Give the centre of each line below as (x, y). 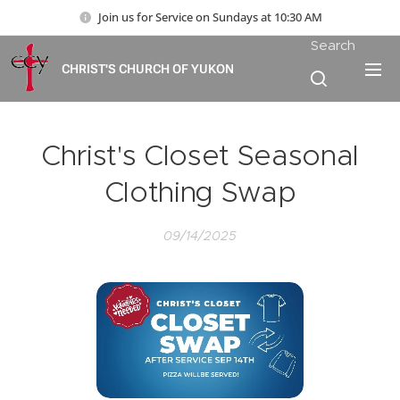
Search (333, 45)
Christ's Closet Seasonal (200, 155)
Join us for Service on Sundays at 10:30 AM (210, 17)
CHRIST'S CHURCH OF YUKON (148, 69)
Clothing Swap (200, 192)
